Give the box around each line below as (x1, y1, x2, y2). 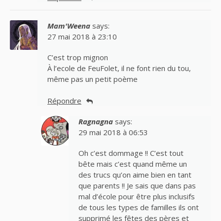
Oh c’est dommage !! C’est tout (78, 148, 184, 158)
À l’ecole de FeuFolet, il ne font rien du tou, (47, 63, 191, 73)
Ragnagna (78, 116, 113, 127)
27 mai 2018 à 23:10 (47, 31, 117, 41)
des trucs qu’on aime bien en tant (78, 170, 191, 180)
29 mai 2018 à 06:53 (78, 127, 148, 138)
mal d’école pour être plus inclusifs (78, 191, 195, 202)
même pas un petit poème (47, 74, 138, 84)
